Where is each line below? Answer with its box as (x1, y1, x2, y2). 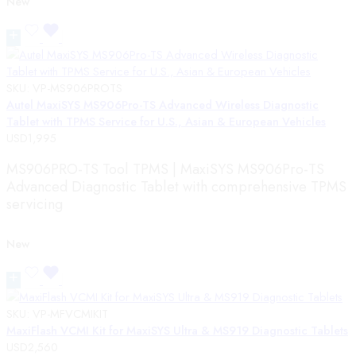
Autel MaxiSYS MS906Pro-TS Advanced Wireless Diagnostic (6, 95, 319, 113)
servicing (6, 193, 63, 215)
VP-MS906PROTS (33, 79, 122, 96)
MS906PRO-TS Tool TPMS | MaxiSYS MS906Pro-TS (6, 158, 324, 180)
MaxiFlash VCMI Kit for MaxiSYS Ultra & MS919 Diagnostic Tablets (6, 321, 348, 339)
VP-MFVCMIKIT (33, 304, 108, 322)
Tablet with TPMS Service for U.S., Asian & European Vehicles (6, 112, 326, 130)
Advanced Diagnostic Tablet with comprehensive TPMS (6, 176, 346, 197)
